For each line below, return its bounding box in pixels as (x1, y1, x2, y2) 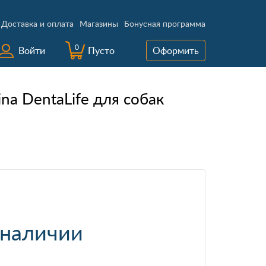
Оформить (153, 44, 199, 57)
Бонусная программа (124, 18, 205, 29)
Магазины (80, 18, 118, 29)
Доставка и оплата (1, 18, 74, 29)
